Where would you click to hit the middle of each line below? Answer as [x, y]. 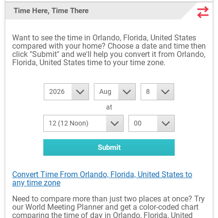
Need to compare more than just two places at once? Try [109, 199]
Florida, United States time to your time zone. [89, 62]
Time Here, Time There [51, 10]
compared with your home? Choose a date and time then [109, 46]
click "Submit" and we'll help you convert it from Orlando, [109, 54]
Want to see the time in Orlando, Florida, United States [104, 37]
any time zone [36, 182]
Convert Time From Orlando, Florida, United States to [102, 174]
